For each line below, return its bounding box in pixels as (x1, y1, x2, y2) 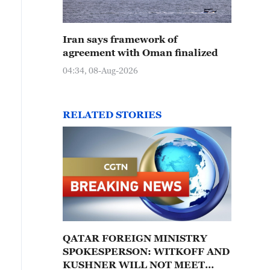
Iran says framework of (63, 34, 177, 45)
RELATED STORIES (63, 109, 162, 120)
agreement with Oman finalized (63, 47, 218, 58)
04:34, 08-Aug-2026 (63, 65, 138, 75)
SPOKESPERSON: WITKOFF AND (63, 246, 154, 257)
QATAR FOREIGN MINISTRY (63, 233, 207, 243)
